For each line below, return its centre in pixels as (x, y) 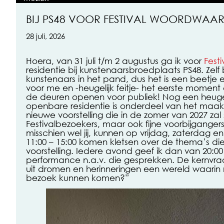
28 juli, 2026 (45, 36)
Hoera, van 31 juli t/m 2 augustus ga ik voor (115, 61)
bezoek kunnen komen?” (77, 178)
